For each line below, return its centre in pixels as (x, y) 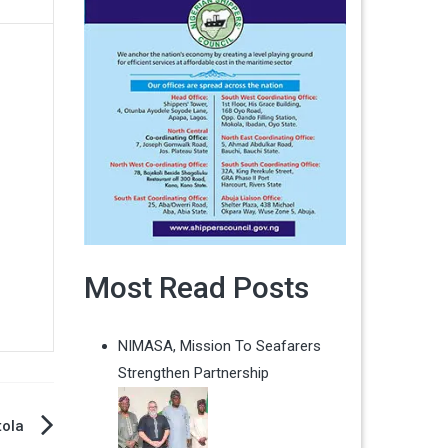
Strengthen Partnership (193, 373)
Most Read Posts (196, 288)
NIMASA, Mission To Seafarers (219, 346)
